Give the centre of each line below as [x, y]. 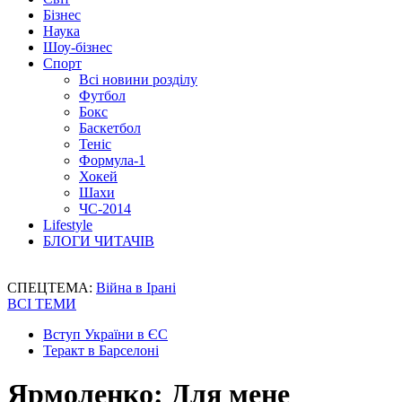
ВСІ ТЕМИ [42, 304]
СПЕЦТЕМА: [52, 288]
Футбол [102, 96]
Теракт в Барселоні [101, 350]
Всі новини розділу [138, 79]
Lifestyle [68, 225]
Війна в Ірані [136, 288]
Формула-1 [112, 160]
